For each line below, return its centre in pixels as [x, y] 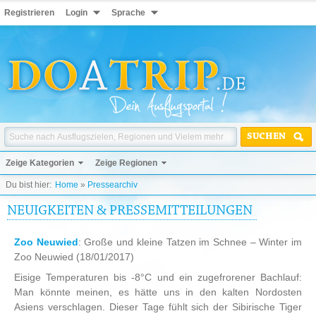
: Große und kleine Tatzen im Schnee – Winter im [190, 242]
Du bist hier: [29, 185]
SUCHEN [266, 137]
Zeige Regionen [126, 163]
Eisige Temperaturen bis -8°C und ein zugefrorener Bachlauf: [158, 278]
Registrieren [29, 13]
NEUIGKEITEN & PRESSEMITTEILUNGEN [130, 211]
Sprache [128, 13]
